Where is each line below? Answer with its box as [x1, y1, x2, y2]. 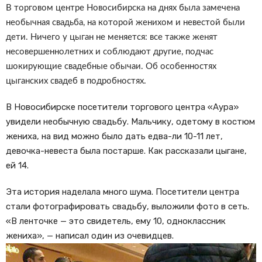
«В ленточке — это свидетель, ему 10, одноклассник [6, 216, 226, 226]
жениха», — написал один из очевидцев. [6, 230, 174, 241]
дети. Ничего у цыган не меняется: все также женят [6, 33, 218, 42]
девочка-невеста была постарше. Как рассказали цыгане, [6, 146, 247, 156]
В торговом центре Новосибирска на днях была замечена [6, 4, 240, 12]
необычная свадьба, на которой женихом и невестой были [6, 18, 245, 27]
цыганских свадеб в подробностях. [6, 77, 146, 85]
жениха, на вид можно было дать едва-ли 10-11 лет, [6, 131, 223, 142]
